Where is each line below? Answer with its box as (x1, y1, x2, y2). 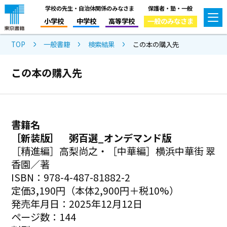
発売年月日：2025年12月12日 (11, 196, 143, 211)
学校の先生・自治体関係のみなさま (45, 4, 134, 12)
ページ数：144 (11, 209, 77, 224)
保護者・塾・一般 (148, 4, 193, 12)
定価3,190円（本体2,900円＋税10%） (11, 183, 179, 198)
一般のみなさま (147, 15, 194, 26)
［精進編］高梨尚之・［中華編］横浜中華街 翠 (11, 143, 216, 158)
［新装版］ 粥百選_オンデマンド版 (11, 130, 172, 145)
